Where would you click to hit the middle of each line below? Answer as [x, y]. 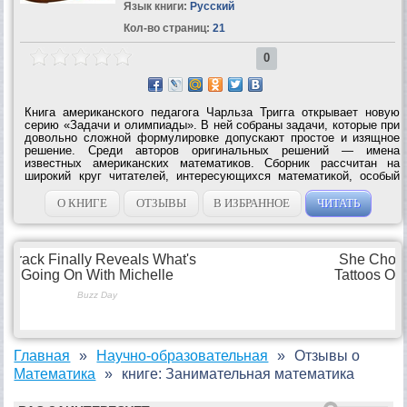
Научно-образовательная [183, 355]
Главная [42, 355]
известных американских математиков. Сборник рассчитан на [213, 163]
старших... [54, 201]
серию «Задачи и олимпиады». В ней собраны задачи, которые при [213, 124]
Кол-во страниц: [166, 28]
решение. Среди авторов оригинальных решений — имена [213, 150]
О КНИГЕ [82, 203]
